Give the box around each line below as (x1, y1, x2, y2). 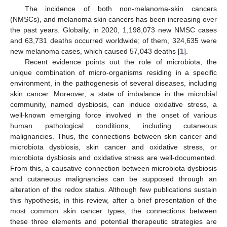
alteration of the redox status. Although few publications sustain (10, 185, 217, 194)
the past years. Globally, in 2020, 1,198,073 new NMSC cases (10, 25, 217, 34)
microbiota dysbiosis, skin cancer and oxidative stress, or (10, 142, 217, 151)
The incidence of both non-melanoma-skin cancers (24, 4, 217, 13)
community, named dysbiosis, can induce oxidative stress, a (10, 100, 217, 108)
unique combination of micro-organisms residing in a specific (10, 68, 217, 77)
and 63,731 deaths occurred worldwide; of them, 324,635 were (10, 36, 217, 45)
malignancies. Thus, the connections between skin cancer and (10, 132, 217, 140)
